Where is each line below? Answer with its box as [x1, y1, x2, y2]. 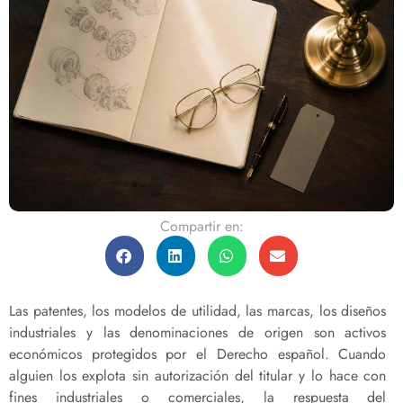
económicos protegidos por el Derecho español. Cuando [9, 343, 387, 364]
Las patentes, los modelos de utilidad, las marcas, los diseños [9, 300, 387, 321]
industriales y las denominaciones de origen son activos [9, 321, 387, 343]
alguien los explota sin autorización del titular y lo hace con [9, 364, 387, 386]
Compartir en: [159, 216, 244, 237]
